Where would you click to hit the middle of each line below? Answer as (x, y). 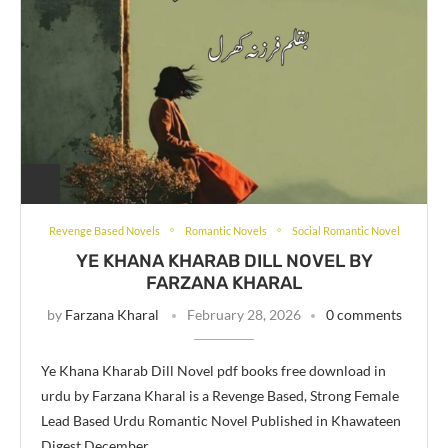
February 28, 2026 (243, 314)
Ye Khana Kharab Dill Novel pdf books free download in (213, 370)
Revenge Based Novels (104, 230)
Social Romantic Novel (345, 230)
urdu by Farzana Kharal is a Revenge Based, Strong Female (220, 395)
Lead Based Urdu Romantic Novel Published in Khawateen (221, 420)
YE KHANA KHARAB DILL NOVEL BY (224, 260)
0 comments (363, 314)
